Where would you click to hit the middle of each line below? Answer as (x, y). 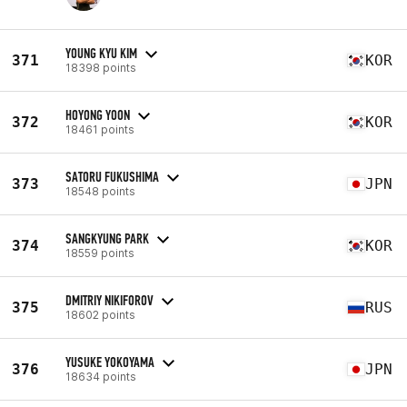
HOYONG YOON (98, 114)
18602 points (100, 314)
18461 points (100, 129)
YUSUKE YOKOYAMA (110, 362)
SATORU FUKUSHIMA (112, 176)
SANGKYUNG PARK (107, 238)
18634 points (101, 376)
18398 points (101, 67)
